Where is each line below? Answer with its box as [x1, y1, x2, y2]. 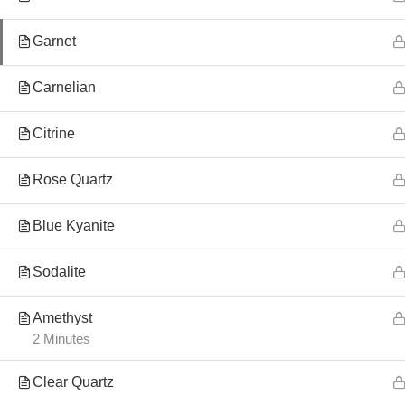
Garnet [33, 33, 76, 49]
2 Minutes [33, 332, 90, 346]
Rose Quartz [33, 172, 113, 187]
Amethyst [33, 310, 92, 325]
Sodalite [33, 264, 86, 279]
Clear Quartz [33, 374, 114, 390]
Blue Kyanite [33, 218, 115, 233]
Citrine [33, 126, 75, 141]
